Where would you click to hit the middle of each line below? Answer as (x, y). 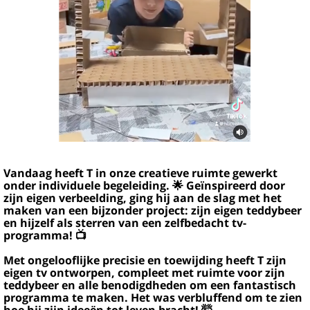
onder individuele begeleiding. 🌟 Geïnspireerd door (144, 186)
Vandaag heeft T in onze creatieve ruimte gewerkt (140, 173)
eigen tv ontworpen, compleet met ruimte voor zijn (144, 273)
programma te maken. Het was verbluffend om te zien (153, 298)
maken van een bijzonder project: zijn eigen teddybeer (153, 211)
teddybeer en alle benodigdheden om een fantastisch (150, 285)
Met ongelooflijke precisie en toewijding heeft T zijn (145, 261)
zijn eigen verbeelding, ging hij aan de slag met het (143, 198)
